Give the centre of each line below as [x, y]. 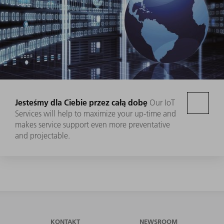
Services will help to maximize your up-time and [95, 113]
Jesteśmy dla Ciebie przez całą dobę [81, 102]
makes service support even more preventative [92, 124]
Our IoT [162, 102]
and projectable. [42, 135]
